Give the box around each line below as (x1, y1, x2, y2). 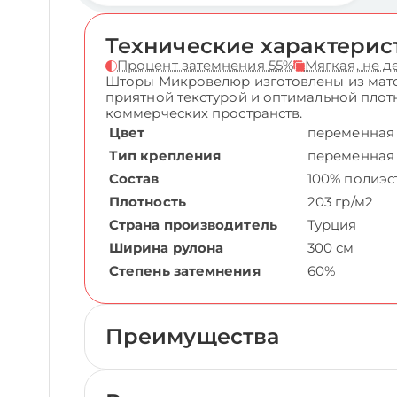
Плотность (109, 193, 186, 210)
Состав (109, 170, 160, 187)
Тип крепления (109, 147, 222, 164)
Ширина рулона (109, 239, 224, 256)
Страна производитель (109, 216, 277, 233)
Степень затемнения (109, 262, 261, 279)
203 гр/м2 (307, 193, 373, 210)
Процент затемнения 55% (117, 57, 293, 74)
